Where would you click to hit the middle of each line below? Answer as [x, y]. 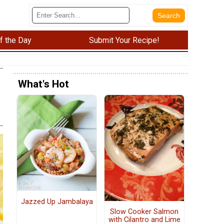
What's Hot [43, 84]
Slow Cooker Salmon [144, 211]
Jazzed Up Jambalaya [57, 202]
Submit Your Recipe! [124, 40]
